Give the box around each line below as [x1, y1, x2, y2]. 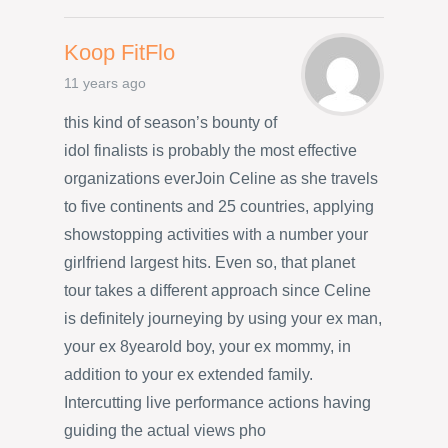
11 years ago [64, 75, 146, 91]
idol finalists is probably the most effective [64, 142, 357, 160]
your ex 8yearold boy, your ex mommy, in [64, 338, 351, 356]
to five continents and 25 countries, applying [64, 198, 374, 216]
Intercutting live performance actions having [64, 394, 371, 412]
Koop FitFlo [64, 39, 175, 65]
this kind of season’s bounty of [64, 114, 277, 132]
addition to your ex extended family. [64, 366, 313, 384]
